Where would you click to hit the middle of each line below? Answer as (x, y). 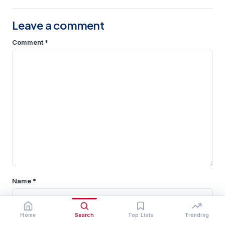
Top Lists (141, 215)
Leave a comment (58, 25)
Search (84, 215)
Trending (197, 215)
